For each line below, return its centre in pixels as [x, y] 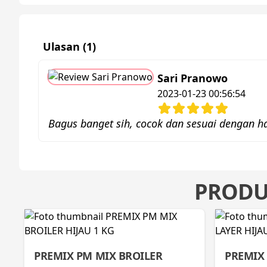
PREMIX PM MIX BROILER [98, 256]
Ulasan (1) [69, 46]
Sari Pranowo [193, 78]
